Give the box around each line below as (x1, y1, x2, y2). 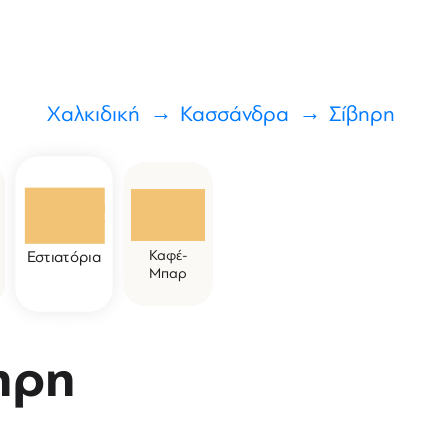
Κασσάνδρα (179, 100, 289, 129)
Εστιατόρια (26, 245, 102, 269)
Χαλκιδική (46, 100, 140, 129)
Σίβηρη (328, 100, 395, 129)
